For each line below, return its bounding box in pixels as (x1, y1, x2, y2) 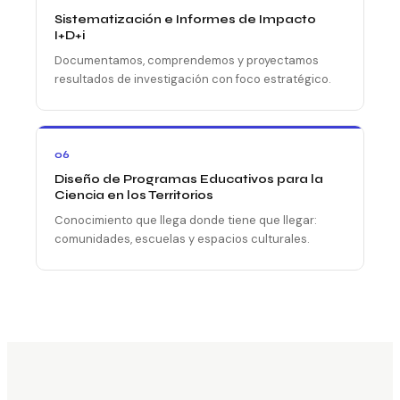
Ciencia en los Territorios (54, 187, 213, 203)
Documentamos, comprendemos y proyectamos (54, 52, 319, 68)
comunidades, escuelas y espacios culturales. (54, 230, 310, 246)
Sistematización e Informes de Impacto (54, 11, 316, 27)
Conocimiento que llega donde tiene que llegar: (54, 212, 317, 228)
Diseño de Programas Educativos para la (54, 171, 323, 187)
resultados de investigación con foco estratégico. (54, 71, 331, 87)
